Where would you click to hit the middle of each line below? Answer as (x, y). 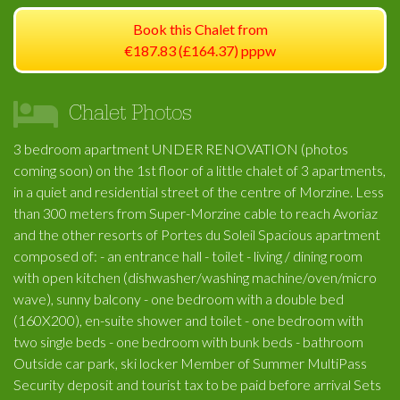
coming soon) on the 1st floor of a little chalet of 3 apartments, (200, 170)
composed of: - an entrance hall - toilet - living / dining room (188, 256)
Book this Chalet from (200, 29)
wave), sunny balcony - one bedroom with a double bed (179, 299)
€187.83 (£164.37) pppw (200, 50)
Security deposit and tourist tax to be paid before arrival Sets (197, 384)
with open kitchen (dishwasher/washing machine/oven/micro (195, 277)
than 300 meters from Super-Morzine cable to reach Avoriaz (196, 213)
